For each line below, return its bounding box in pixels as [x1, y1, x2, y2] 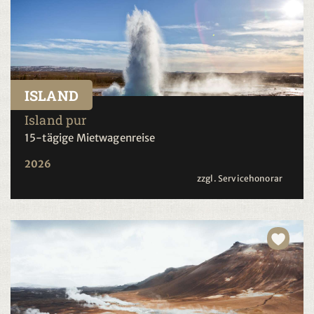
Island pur [25, 111, 88, 129]
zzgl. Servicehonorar [197, 173, 282, 184]
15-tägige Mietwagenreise [25, 131, 156, 145]
